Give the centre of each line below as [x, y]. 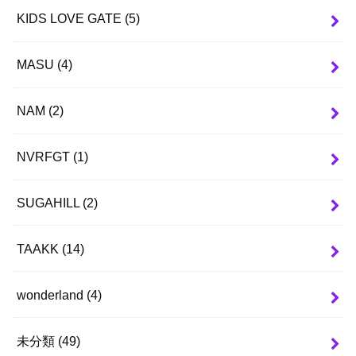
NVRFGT [45, 157]
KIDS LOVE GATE [71, 19]
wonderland [52, 294]
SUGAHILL [50, 203]
